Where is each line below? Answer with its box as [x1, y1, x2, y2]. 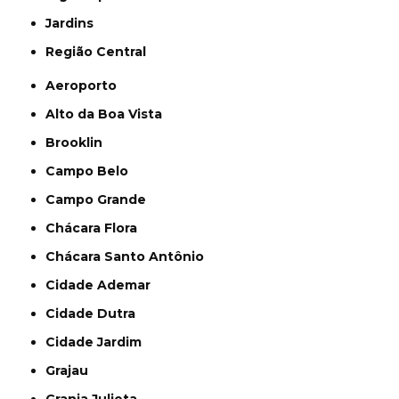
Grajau [55, 362, 89, 379]
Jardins [52, 15, 94, 31]
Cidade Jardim [55, 334, 142, 350]
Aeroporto [55, 77, 118, 94]
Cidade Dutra [55, 305, 136, 322]
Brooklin [55, 134, 103, 151]
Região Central [54, 44, 147, 60]
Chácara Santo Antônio [55, 248, 205, 265]
